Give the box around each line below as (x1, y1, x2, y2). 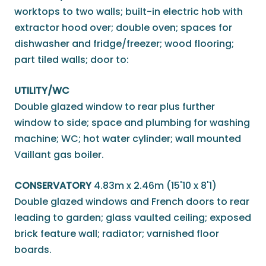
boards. (14, 243, 52, 257)
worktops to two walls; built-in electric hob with (14, 5, 243, 19)
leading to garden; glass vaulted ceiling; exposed (14, 211, 251, 225)
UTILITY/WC (14, 84, 69, 98)
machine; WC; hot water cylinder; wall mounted (14, 132, 241, 146)
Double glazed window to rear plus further (14, 100, 215, 114)
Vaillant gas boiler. (14, 148, 104, 162)
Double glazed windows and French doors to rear (14, 195, 249, 209)
